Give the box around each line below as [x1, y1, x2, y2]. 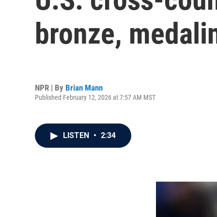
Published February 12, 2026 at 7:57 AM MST [35, 93, 155, 101]
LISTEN [63, 131, 91, 140]
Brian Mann [65, 82, 103, 93]
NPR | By [35, 82, 65, 93]
